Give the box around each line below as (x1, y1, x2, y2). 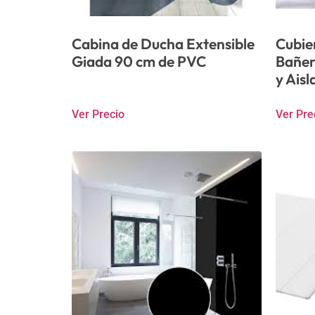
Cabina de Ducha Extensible (72, 34, 255, 53)
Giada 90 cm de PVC (72, 51, 206, 70)
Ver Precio (72, 108, 124, 121)
